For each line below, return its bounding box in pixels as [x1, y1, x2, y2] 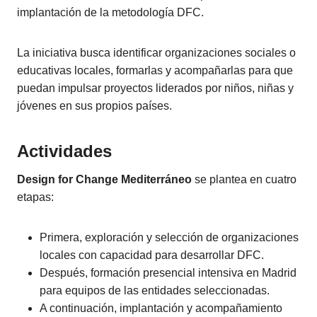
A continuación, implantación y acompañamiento [40, 302, 282, 314]
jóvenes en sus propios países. [17, 100, 172, 112]
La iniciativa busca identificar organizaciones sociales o [17, 47, 296, 59]
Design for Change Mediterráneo [17, 173, 192, 185]
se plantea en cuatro [192, 173, 296, 185]
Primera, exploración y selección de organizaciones [40, 231, 299, 243]
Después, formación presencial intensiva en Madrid [40, 267, 296, 279]
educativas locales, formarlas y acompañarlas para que [17, 64, 293, 76]
